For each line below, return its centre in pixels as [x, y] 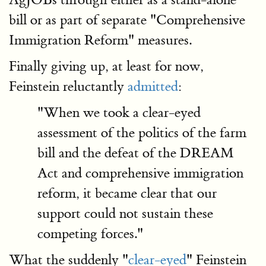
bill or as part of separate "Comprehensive [127, 20]
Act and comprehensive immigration [140, 173]
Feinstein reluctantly [68, 86]
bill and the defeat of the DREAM [136, 153]
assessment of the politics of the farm [142, 133]
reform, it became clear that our [127, 193]
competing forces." [90, 234]
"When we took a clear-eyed [119, 113]
